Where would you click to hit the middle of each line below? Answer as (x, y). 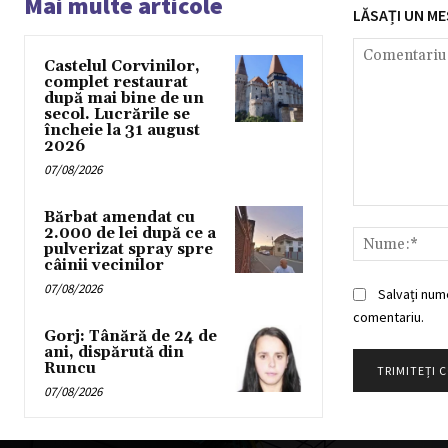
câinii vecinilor (104, 266)
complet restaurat (116, 83)
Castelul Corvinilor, (122, 67)
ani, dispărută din (114, 353)
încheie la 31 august (122, 131)
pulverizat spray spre (128, 250)
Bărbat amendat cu (119, 218)
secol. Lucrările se (117, 115)
